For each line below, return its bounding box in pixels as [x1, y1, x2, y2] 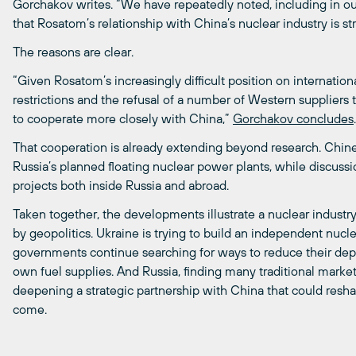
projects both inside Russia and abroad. [13, 177, 229, 192]
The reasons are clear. [13, 44, 133, 59]
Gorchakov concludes [233, 110, 354, 126]
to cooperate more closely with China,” [13, 110, 233, 126]
